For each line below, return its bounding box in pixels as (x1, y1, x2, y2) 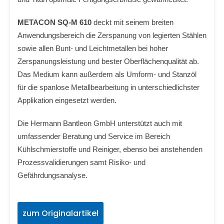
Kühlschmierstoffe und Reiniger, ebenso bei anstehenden (17, 145, 202, 153)
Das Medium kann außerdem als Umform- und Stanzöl (17, 70, 196, 78)
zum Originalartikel (22, 207, 98, 219)
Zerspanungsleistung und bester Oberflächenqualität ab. (17, 57, 199, 65)
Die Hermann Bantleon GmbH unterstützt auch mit (17, 119, 182, 127)
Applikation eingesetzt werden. (17, 96, 116, 104)
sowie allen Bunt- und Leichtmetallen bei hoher (17, 44, 168, 52)
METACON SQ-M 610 (17, 18, 93, 26)
